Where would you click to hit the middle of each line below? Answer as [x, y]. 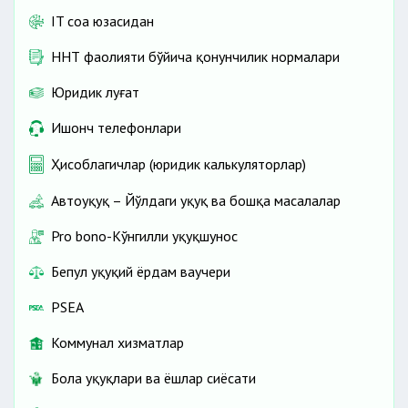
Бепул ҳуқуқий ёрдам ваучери [141, 272]
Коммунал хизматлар [117, 343]
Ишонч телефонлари [116, 128]
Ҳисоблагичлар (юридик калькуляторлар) [178, 164]
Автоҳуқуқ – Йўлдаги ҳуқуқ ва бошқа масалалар [196, 201]
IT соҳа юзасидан [102, 21]
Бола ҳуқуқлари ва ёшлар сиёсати [153, 378]
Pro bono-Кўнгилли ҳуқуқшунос [144, 236]
